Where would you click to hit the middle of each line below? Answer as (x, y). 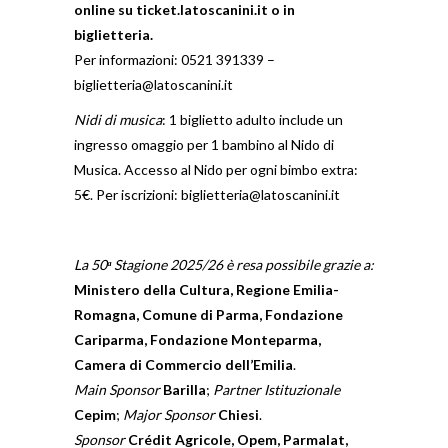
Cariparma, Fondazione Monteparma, (197, 339)
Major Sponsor (169, 414)
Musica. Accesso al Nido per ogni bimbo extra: (216, 169)
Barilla (184, 389)
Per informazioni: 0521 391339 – (174, 59)
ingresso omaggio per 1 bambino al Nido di (204, 144)
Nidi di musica (118, 119)
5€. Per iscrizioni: (127, 194)
